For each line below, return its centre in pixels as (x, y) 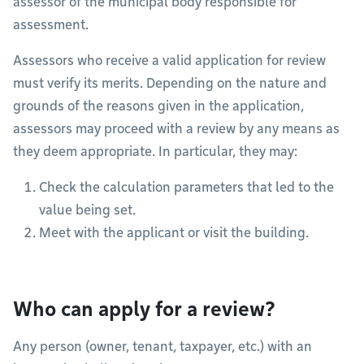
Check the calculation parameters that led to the (186, 187)
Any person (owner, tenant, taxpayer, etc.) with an (162, 347)
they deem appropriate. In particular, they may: (155, 152)
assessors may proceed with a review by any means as (176, 129)
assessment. (51, 25)
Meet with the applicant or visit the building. (174, 233)
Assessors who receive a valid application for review (169, 61)
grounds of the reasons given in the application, (158, 106)
